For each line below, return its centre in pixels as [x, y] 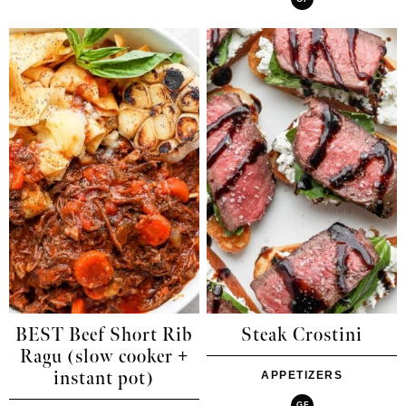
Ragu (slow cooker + [104, 357]
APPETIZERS [302, 375]
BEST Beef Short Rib [104, 335]
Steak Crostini [302, 335]
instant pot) [104, 378]
